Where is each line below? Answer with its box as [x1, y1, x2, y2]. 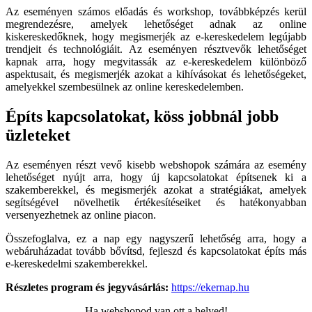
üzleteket [6, 125, 70, 144]
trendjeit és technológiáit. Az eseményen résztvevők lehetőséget [6, 42, 306, 55]
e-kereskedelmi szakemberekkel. [6, 257, 148, 270]
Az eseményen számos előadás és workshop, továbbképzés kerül [6, 5, 306, 17]
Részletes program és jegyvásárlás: [6, 281, 169, 293]
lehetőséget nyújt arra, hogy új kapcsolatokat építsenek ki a [6, 171, 306, 183]
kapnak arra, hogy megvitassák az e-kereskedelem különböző [6, 55, 306, 68]
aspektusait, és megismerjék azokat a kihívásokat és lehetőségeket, [6, 68, 306, 80]
